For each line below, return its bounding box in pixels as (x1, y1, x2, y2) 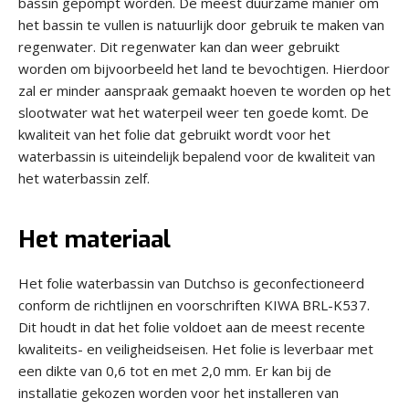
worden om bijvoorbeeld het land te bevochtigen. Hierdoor (18, 58, 390, 78)
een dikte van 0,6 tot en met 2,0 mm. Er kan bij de (18, 361, 331, 380)
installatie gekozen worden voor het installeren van (18, 383, 339, 402)
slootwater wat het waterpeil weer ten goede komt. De (18, 102, 369, 121)
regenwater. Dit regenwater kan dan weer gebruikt (18, 37, 340, 56)
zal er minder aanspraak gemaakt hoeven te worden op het (18, 80, 391, 100)
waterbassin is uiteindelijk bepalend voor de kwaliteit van (18, 146, 375, 165)
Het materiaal (18, 223, 171, 256)
